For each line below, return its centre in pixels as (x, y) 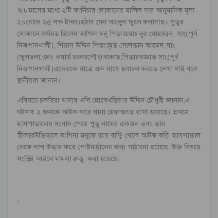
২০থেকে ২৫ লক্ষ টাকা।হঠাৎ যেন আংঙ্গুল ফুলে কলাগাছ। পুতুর (100, 22)
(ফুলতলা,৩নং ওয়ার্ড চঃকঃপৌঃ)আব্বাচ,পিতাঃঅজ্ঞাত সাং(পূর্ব (98, 57)
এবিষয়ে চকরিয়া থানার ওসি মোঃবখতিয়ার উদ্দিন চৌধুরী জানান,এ (103, 100)
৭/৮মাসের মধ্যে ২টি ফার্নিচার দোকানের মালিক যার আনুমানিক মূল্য (106, 10)
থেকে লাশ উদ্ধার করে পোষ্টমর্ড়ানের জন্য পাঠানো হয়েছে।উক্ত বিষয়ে (109, 147)
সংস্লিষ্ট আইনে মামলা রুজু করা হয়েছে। (69, 158)
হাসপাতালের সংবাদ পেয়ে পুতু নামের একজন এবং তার (91, 123)
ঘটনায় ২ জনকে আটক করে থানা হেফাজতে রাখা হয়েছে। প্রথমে (103, 112)
